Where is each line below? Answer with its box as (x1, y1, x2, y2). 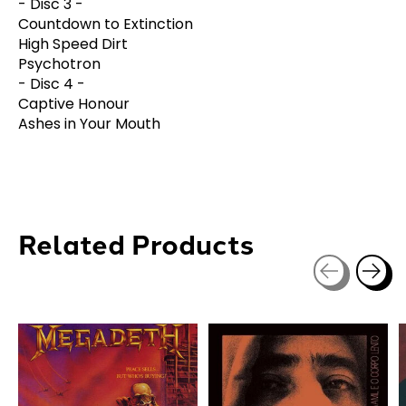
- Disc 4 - (18, 72, 85, 94)
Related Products (18, 222, 254, 263)
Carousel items (18, 287, 125, 309)
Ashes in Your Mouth (18, 112, 160, 134)
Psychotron (18, 53, 101, 74)
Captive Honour (18, 92, 130, 114)
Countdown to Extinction (18, 13, 193, 34)
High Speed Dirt (18, 33, 128, 54)
